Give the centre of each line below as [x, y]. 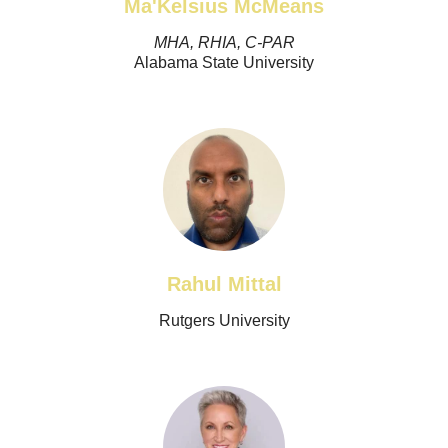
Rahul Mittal [224, 283]
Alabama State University [224, 62]
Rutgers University [224, 320]
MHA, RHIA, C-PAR [224, 42]
